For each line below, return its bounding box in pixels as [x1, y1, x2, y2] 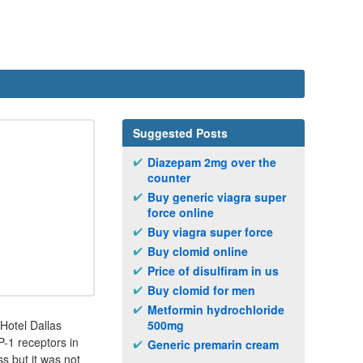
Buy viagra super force [147, 224, 273, 240]
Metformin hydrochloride [147, 301, 284, 318]
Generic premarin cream [147, 336, 279, 352]
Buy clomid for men [147, 282, 255, 298]
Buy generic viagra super [147, 189, 286, 205]
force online [147, 204, 214, 220]
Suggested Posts [133, 125, 228, 141]
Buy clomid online [147, 243, 248, 259]
